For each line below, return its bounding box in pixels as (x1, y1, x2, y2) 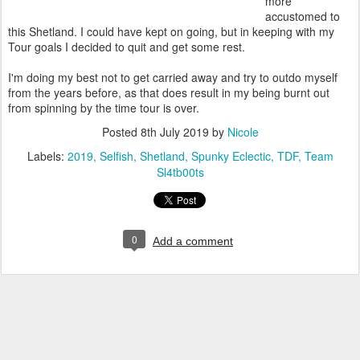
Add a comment (153, 235, 233, 247)
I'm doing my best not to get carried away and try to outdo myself (8, 69, 337, 85)
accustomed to (265, 8, 340, 24)
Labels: (27, 148, 67, 164)
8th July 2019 (140, 124, 209, 140)
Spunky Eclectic (190, 148, 271, 164)
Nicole (227, 124, 259, 140)
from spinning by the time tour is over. (8, 100, 199, 116)
